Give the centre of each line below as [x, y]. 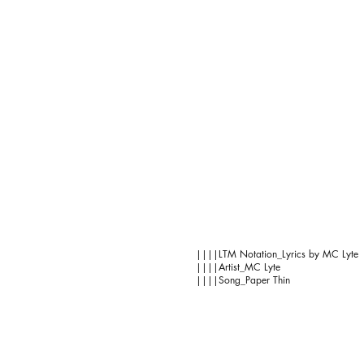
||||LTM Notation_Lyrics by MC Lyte [277, 254]
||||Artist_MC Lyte [238, 267]
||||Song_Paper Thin [243, 280]
